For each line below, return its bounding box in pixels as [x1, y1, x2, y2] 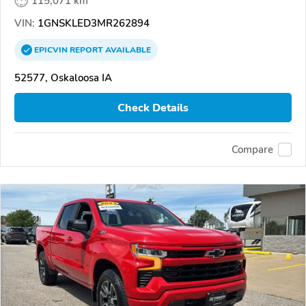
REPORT [70, 44, 103, 56]
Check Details [117, 100, 189, 115]
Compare [232, 142, 273, 156]
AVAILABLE [103, 44, 151, 56]
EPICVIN [34, 44, 70, 56]
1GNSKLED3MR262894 [35, 16, 150, 31]
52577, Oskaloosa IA [14, 71, 112, 85]
